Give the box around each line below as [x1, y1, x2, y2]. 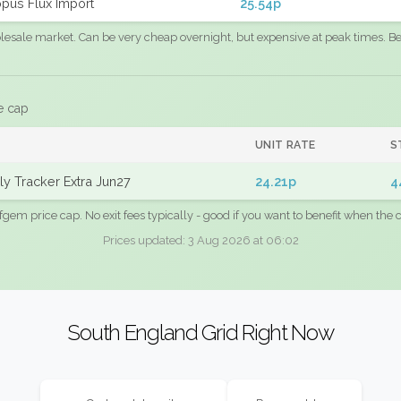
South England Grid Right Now [67, 319, 334, 346]
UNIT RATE [255, 138, 316, 151]
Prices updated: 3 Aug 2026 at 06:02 [102, 234, 299, 247]
